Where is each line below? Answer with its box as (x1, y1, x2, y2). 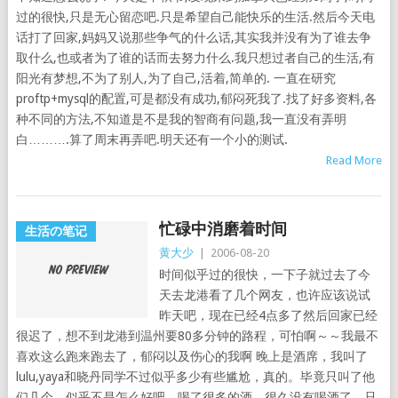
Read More (326, 154, 383, 167)
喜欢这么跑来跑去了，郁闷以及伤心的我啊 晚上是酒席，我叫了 (15, 349, 368, 363)
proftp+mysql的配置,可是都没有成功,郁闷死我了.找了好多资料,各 (15, 92, 377, 106)
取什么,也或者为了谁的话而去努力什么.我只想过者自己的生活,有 (15, 51, 375, 65)
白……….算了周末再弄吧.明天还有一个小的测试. (15, 132, 288, 147)
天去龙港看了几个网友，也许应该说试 (158, 288, 370, 302)
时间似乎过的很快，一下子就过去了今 (158, 267, 370, 282)
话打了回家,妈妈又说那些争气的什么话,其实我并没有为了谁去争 (15, 30, 371, 44)
